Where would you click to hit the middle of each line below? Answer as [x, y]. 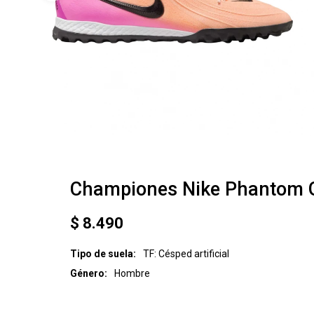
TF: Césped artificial [186, 254]
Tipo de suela [102, 254]
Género [87, 274]
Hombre [132, 274]
